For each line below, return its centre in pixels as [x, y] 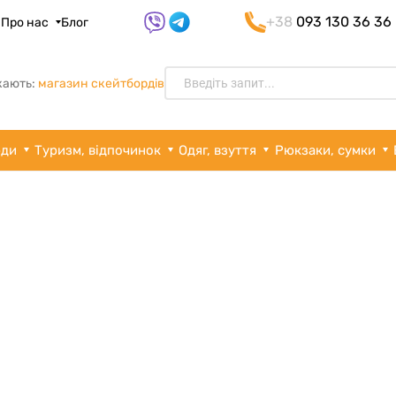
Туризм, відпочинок [98, 150]
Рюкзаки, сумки [325, 150]
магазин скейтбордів [101, 83]
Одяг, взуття [218, 150]
